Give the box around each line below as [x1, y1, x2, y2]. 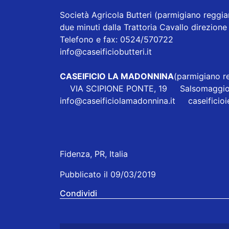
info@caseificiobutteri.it [60, 47, 152, 57]
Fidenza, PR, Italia [60, 149, 128, 159]
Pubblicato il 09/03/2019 [60, 169, 156, 180]
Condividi [60, 188, 97, 199]
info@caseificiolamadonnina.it [60, 96, 175, 106]
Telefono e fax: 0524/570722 [60, 34, 173, 45]
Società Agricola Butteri [60, 10, 152, 20]
